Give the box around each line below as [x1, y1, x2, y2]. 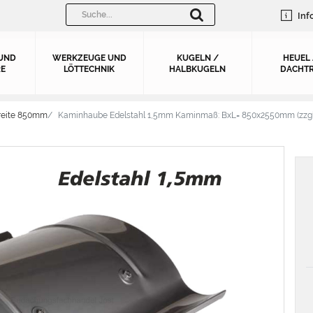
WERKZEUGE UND [52, 53, 126, 63]
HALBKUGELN [169, 64, 226, 74]
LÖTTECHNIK [64, 64, 115, 74]
